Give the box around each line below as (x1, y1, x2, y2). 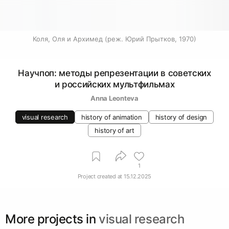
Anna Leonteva (90, 94, 139, 102)
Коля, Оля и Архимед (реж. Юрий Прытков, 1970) (33, 35, 196, 43)
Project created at (77, 172, 123, 180)
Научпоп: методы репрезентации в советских (18, 68, 211, 78)
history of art (95, 126, 134, 134)
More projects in (5, 211, 96, 226)
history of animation (81, 113, 142, 121)
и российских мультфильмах (54, 79, 175, 89)
